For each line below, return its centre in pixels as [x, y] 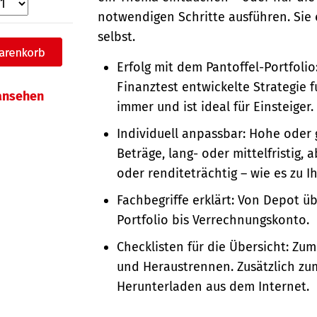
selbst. [117, 36]
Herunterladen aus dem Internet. [213, 286]
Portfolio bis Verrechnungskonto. [213, 220]
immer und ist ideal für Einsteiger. [215, 106]
